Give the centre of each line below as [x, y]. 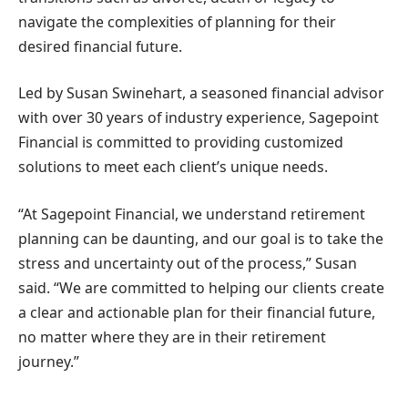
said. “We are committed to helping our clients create [201, 287]
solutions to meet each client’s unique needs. [173, 167]
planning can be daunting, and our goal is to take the [201, 238]
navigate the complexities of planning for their [177, 21]
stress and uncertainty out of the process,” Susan [188, 263]
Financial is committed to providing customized [181, 143]
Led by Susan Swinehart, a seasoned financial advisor [201, 93]
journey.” [49, 361]
